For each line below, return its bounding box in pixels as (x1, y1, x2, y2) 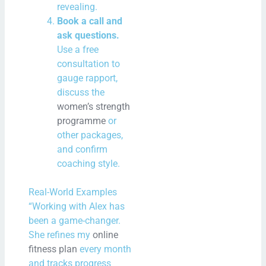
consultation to (57, 58, 121, 69)
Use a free (57, 43, 99, 55)
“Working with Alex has (28, 200, 125, 212)
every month (77, 243, 132, 255)
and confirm (57, 143, 108, 155)
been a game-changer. (28, 214, 121, 226)
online (93, 229, 119, 240)
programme (57, 115, 106, 126)
